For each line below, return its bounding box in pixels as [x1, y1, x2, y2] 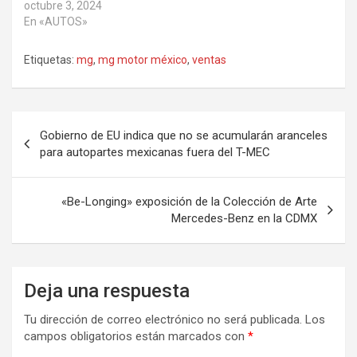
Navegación [11, 112, 117, 135]
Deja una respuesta [24, 280, 190, 302]
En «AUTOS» [24, 15, 88, 28]
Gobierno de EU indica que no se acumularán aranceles [40, 128, 328, 143]
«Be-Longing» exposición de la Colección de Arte [61, 194, 317, 209]
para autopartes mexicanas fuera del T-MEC [40, 145, 270, 159]
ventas [192, 53, 226, 66]
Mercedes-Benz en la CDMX [171, 211, 317, 226]
